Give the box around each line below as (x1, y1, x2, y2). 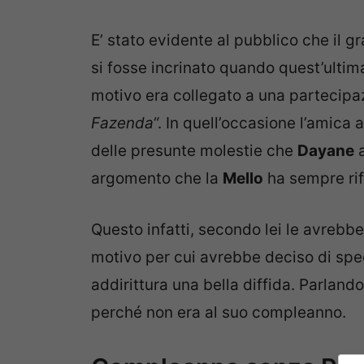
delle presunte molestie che (91, 141, 297, 161)
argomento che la (91, 169, 223, 188)
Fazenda (91, 114, 154, 133)
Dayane (297, 141, 354, 161)
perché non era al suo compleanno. (91, 302, 346, 322)
